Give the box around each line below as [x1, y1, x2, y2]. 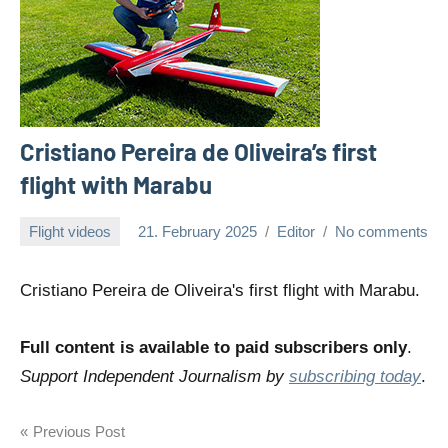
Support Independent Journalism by [20, 367, 289, 387]
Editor [277, 222, 315, 240]
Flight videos [29, 222, 111, 240]
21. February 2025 [138, 222, 257, 240]
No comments [335, 222, 428, 240]
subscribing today [289, 367, 421, 387]
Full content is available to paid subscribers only [20, 338, 407, 358]
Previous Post [33, 423, 125, 441]
